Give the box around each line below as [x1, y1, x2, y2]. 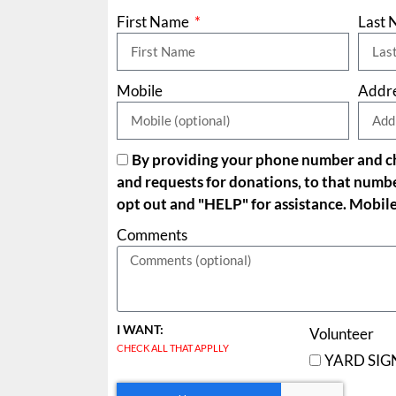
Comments [117, 225, 187, 244]
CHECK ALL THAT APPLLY [117, 341, 229, 354]
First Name [117, 11, 192, 31]
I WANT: [117, 322, 164, 337]
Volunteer [309, 324, 374, 344]
